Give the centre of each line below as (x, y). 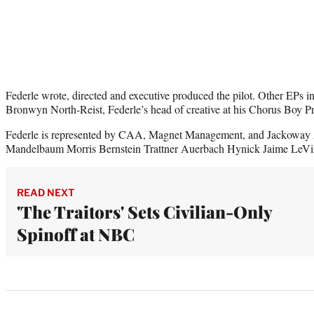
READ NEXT (46, 193)
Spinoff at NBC (76, 234)
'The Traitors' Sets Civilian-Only (144, 212)
